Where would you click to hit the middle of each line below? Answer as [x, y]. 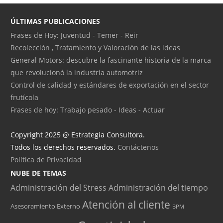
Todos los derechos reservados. [64, 147]
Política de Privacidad [46, 160]
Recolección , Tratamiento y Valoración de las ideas [95, 48]
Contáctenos [138, 147]
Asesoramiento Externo [45, 206]
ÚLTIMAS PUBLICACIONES [55, 21]
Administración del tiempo [158, 188]
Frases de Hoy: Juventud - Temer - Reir [74, 35]
